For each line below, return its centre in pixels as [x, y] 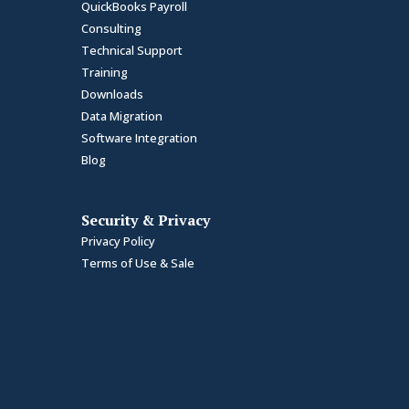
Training [105, 72]
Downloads [113, 94]
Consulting [112, 28]
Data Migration [122, 115]
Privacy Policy [119, 241]
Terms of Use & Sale [138, 262]
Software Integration [140, 137]
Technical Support [132, 50]
